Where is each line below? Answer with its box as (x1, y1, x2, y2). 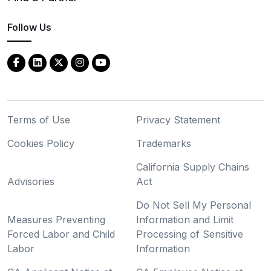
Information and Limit (135, 213, 233, 226)
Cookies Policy (7, 137, 74, 149)
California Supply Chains (135, 160, 249, 173)
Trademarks (135, 137, 191, 149)
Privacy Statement (135, 113, 220, 126)
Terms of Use (7, 113, 70, 126)
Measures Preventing (7, 213, 105, 226)
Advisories (7, 175, 54, 188)
